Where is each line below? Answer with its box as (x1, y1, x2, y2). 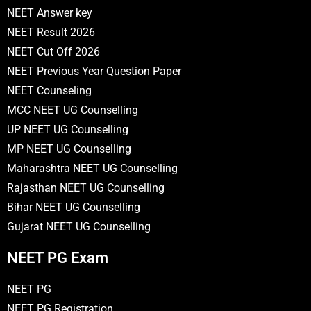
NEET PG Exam (7, 249, 108, 267)
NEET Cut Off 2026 (7, 44, 100, 58)
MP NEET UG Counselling (7, 142, 131, 155)
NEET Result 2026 (7, 25, 95, 39)
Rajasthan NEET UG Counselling (7, 180, 165, 194)
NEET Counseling (7, 83, 92, 97)
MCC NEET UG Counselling (7, 103, 138, 117)
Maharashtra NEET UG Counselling (7, 161, 178, 175)
